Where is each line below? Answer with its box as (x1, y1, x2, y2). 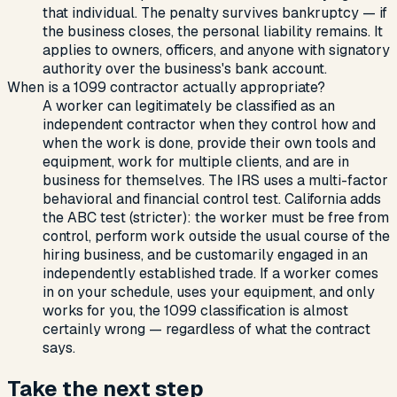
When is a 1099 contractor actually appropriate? (7, 78, 325, 97)
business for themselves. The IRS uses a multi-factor (43, 171, 388, 191)
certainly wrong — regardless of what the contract (43, 320, 370, 339)
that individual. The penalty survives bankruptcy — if (43, 4, 387, 23)
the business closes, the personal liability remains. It (43, 22, 383, 42)
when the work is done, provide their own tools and (43, 134, 376, 153)
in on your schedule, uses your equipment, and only (43, 283, 375, 302)
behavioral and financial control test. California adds (43, 190, 381, 209)
